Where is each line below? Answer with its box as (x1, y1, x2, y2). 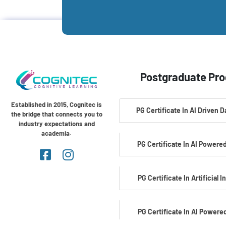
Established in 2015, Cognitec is (11, 100, 102, 108)
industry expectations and (18, 119, 95, 128)
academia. (41, 129, 72, 137)
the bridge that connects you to (11, 109, 102, 118)
